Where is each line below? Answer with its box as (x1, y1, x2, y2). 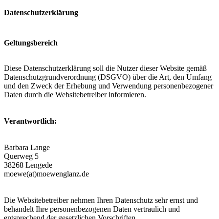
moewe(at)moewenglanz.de (4, 169, 89, 178)
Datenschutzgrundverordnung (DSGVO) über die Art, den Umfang (4, 72, 212, 81)
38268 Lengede (4, 160, 52, 169)
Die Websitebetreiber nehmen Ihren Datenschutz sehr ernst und (4, 196, 198, 204)
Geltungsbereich (4, 38, 58, 47)
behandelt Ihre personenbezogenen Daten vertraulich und (4, 204, 180, 213)
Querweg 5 (4, 152, 39, 160)
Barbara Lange (4, 143, 50, 152)
